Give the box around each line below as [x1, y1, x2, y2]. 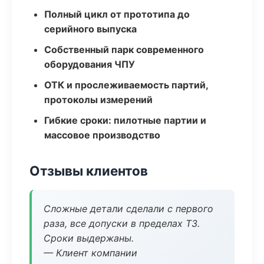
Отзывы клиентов [29, 163, 148, 179]
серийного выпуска [44, 23, 137, 35]
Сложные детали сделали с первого [44, 203, 213, 214]
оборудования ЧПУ [44, 58, 135, 70]
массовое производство [44, 129, 160, 141]
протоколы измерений [44, 94, 153, 105]
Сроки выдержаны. [44, 232, 134, 244]
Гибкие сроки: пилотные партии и [44, 114, 206, 126]
